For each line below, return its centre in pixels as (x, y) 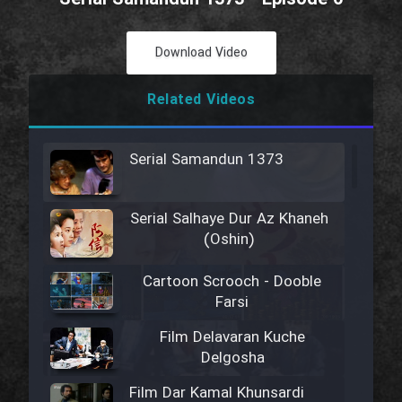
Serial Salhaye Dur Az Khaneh (229, 220)
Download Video (201, 53)
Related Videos (201, 100)
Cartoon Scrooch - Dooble (232, 283)
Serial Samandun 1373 (206, 160)
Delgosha (232, 359)
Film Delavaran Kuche (233, 338)
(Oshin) (229, 240)
